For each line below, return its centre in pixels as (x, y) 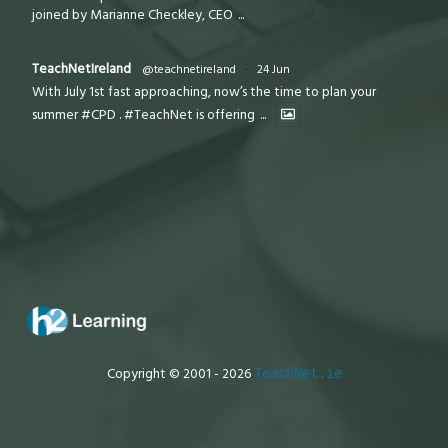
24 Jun (274, 69)
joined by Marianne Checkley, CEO (134, 14)
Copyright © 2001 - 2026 (180, 374)
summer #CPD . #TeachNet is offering (145, 114)
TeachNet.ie (297, 373)
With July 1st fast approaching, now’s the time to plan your (204, 91)
